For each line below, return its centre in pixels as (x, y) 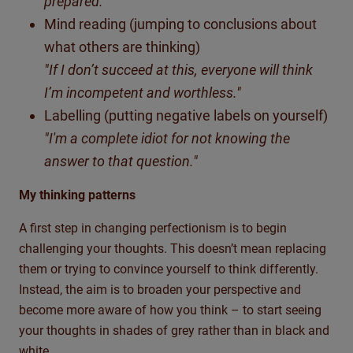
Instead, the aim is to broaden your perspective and (160, 290)
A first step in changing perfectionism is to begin (153, 229)
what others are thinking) (122, 47)
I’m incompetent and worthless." (143, 93)
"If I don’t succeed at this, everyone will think (178, 70)
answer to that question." (121, 162)
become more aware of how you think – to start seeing (170, 310)
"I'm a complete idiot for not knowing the (167, 139)
